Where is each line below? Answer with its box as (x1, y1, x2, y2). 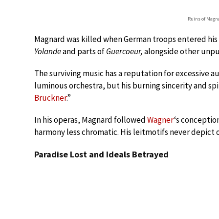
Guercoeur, (106, 46, 143, 57)
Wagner (147, 114, 174, 125)
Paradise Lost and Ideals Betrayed (34, 149, 169, 160)
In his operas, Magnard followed (34, 114, 147, 125)
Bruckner (34, 92, 66, 103)
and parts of (61, 46, 106, 57)
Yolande (34, 46, 61, 57)
